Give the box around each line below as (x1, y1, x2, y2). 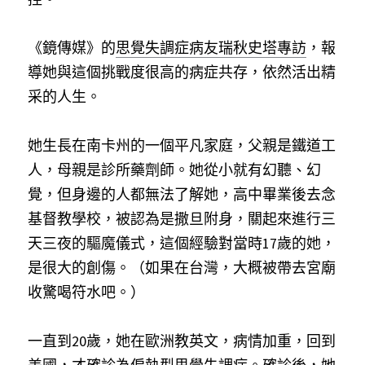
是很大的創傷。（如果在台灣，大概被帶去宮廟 (28, 258, 336, 277)
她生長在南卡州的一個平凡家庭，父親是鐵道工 (28, 136, 336, 155)
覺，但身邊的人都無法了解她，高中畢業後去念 (28, 185, 336, 204)
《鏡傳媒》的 (28, 38, 116, 57)
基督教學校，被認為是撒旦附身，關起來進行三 (28, 209, 336, 228)
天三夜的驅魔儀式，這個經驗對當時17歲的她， (28, 234, 336, 253)
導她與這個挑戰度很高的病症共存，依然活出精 (28, 63, 336, 81)
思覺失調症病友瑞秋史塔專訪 (116, 38, 306, 57)
